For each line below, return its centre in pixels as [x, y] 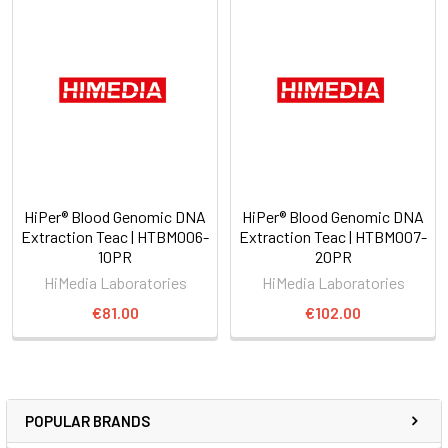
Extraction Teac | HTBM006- [115, 236]
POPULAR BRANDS [87, 420]
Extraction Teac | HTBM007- [333, 236]
